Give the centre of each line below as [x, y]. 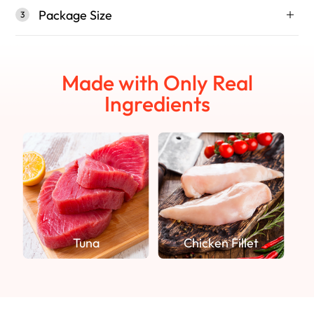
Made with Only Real [157, 83]
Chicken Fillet [221, 243]
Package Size [75, 15]
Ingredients [157, 104]
